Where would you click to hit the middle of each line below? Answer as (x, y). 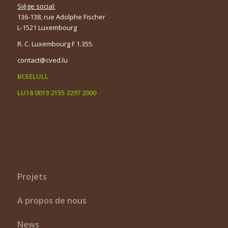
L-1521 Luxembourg (47, 27)
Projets (32, 176)
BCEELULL (33, 76)
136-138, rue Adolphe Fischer (61, 17)
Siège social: (36, 6)
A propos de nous (52, 200)
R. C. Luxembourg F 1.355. (55, 44)
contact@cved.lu (42, 60)
